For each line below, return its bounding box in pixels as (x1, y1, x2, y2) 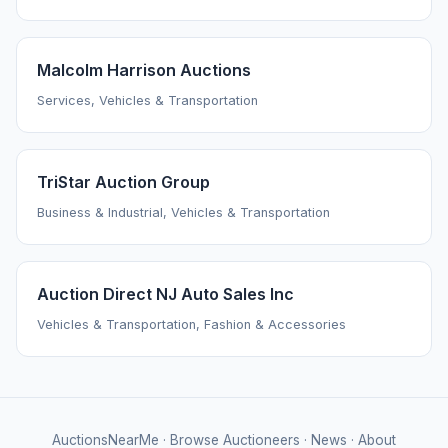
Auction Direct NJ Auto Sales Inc (37, 284, 294, 305)
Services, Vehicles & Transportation (37, 93, 258, 109)
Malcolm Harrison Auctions (37, 60, 251, 81)
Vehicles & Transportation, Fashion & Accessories (37, 317, 346, 333)
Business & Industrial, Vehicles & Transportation (37, 205, 330, 221)
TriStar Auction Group (37, 172, 210, 193)
